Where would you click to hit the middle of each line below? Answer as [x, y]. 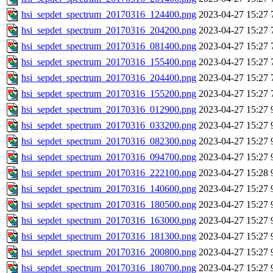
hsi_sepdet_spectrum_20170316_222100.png [109, 173]
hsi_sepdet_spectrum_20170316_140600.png [109, 189]
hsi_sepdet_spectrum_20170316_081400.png [109, 46]
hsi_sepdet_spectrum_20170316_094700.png [109, 157]
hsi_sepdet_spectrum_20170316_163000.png [109, 221]
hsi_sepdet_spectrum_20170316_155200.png [109, 94]
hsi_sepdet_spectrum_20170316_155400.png [109, 62]
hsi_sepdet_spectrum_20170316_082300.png [109, 141]
